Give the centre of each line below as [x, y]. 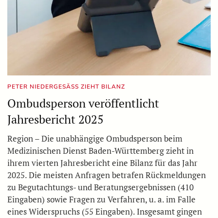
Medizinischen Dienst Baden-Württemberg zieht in [100, 150]
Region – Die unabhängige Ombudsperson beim [95, 138]
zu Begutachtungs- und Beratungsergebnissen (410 [100, 187]
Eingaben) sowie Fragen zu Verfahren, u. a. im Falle [101, 199]
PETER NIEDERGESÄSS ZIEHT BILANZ [66, 86]
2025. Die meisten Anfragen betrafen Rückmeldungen [107, 175]
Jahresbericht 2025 [55, 119]
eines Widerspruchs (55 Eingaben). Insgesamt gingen [105, 211]
